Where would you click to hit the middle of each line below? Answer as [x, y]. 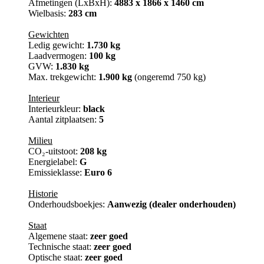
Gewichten [49, 35]
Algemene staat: [59, 236]
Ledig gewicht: [57, 45]
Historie [43, 194]
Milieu [40, 141]
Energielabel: [54, 162]
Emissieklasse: [56, 173]
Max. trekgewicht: [63, 77]
